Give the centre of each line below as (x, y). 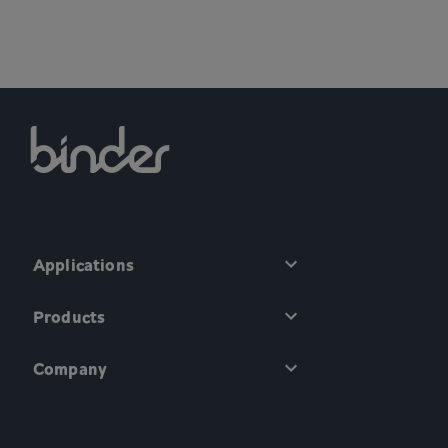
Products (69, 316)
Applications (83, 264)
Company (70, 368)
